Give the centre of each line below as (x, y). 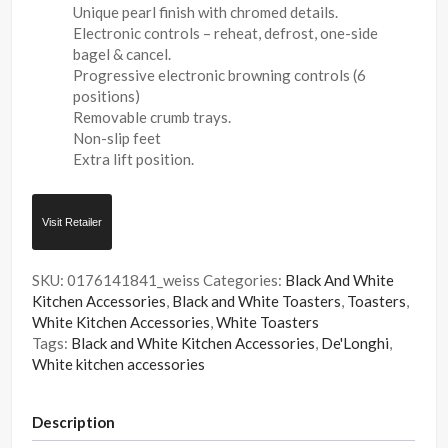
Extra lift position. (134, 158)
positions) (107, 95)
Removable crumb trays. (152, 116)
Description (74, 422)
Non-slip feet (117, 137)
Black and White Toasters (257, 300)
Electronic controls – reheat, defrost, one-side (226, 32)
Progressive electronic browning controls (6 (220, 74)
